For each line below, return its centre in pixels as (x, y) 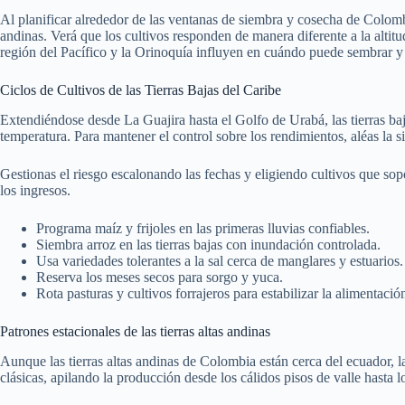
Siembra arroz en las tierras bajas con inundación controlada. (208, 244)
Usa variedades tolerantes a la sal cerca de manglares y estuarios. (220, 260)
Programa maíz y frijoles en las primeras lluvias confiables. (203, 228)
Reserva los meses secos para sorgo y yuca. (160, 277)
